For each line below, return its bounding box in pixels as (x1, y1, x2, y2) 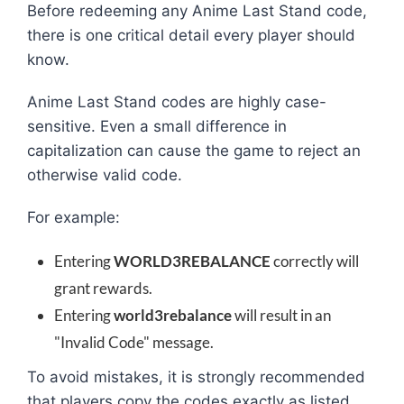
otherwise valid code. (27, 166, 182, 185)
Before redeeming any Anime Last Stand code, (27, 2, 367, 21)
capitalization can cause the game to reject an (27, 142, 361, 161)
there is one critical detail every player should (27, 26, 355, 45)
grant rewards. (54, 279, 152, 298)
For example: (27, 208, 120, 227)
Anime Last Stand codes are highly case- (27, 93, 326, 112)
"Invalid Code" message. (54, 333, 214, 353)
